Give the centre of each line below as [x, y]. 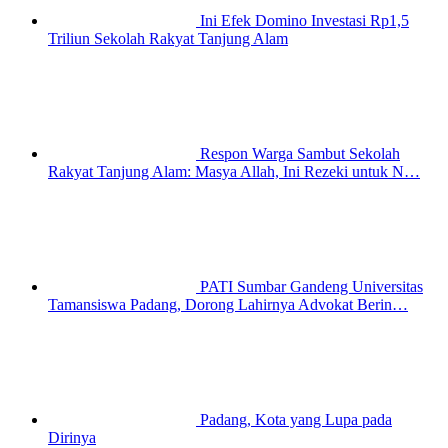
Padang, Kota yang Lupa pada [296, 420]
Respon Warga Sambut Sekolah [300, 154]
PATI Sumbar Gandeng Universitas [311, 287]
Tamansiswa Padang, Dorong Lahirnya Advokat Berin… [228, 305]
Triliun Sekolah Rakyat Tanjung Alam [168, 39]
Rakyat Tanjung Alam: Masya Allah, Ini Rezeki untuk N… [234, 172]
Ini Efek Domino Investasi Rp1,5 [304, 21]
